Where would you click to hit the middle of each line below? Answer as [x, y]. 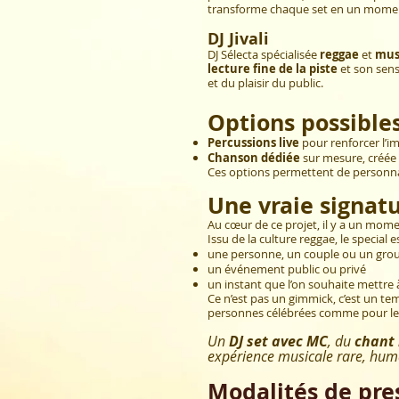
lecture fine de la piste [273, 68]
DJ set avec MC [278, 341]
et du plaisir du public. [265, 82]
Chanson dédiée [255, 157]
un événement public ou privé [287, 269]
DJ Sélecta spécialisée [264, 54]
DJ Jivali [238, 38]
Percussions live [253, 142]
